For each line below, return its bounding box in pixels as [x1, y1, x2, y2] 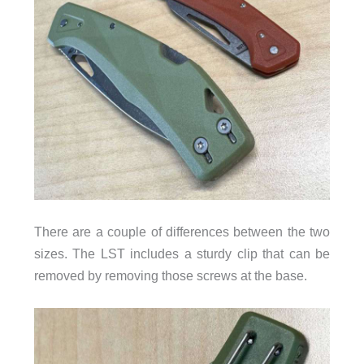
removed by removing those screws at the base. [33, 268, 307, 283]
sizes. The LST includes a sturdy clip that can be [33, 246, 331, 261]
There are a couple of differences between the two [33, 224, 331, 239]
